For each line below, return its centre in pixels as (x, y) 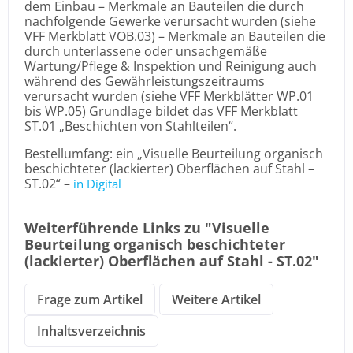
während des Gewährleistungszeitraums (145, 81)
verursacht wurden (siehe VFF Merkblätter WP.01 (169, 96)
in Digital (97, 184)
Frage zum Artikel (90, 300)
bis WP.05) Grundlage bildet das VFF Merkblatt (161, 111)
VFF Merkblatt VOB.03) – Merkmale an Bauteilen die (175, 36)
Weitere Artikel (216, 300)
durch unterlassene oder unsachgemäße (146, 51)
